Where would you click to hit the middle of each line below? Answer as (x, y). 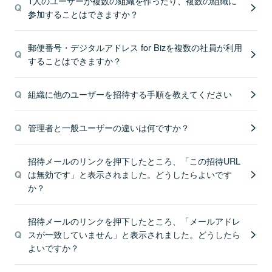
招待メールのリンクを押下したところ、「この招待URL (134, 161)
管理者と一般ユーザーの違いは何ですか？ (108, 127)
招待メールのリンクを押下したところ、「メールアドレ (134, 221)
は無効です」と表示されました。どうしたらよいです (130, 174)
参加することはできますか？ (83, 14)
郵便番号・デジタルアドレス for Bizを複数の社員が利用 (135, 47)
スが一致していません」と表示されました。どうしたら (134, 234)
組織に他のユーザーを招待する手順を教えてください (130, 94)
